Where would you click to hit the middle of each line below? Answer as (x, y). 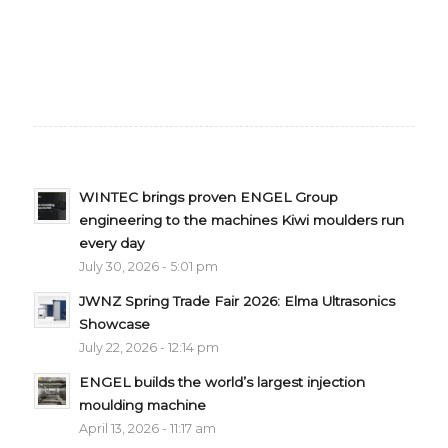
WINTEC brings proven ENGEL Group (208, 197)
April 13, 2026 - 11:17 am (147, 429)
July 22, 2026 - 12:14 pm (148, 348)
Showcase (114, 324)
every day (111, 243)
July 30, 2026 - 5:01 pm (148, 267)
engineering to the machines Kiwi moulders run (241, 220)
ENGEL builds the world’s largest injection (221, 382)
